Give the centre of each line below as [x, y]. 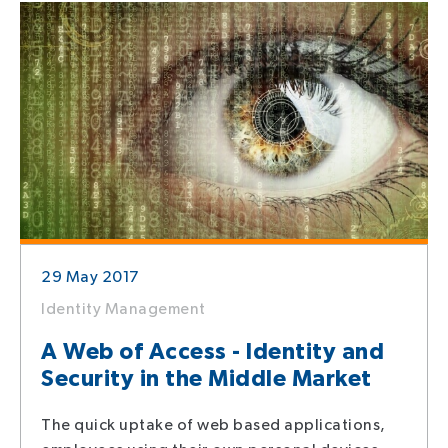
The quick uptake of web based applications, [213, 425]
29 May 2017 [90, 277]
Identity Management [123, 309]
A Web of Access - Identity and [212, 351]
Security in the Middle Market [206, 378]
